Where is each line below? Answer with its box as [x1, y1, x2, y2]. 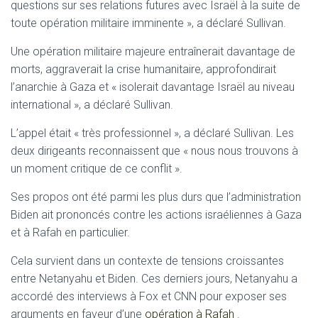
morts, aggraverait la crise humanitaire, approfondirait [11, 62, 276, 77]
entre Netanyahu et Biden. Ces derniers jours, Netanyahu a [11, 272, 297, 286]
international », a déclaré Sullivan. [11, 98, 173, 112]
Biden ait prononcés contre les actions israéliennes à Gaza [11, 208, 302, 222]
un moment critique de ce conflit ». [11, 162, 182, 176]
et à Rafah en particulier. [11, 226, 130, 240]
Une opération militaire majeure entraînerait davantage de [11, 45, 295, 59]
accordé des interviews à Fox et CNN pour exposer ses [11, 290, 287, 304]
